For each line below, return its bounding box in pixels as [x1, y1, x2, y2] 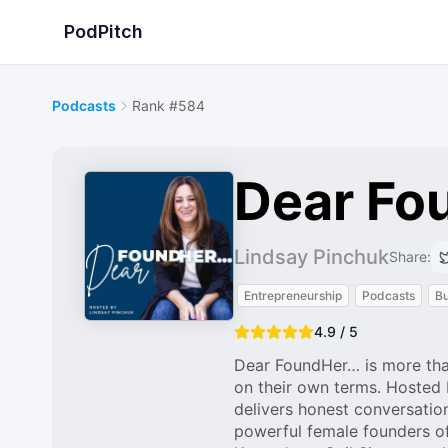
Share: [389, 248, 431, 265]
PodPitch [64, 21, 143, 42]
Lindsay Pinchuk [234, 245, 389, 269]
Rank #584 [132, 97, 205, 114]
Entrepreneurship [244, 288, 342, 303]
